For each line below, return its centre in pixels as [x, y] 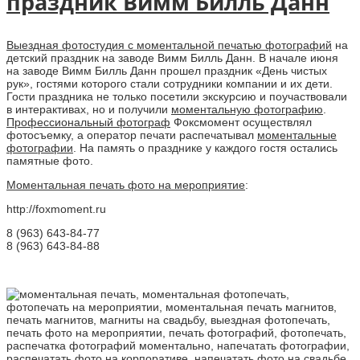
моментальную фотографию [247, 109]
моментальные [297, 135]
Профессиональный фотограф [88, 122]
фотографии [40, 147]
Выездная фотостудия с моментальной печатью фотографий [169, 45]
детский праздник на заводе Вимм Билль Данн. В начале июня [172, 57]
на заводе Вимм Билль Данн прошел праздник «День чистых [167, 70]
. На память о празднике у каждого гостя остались [205, 147]
